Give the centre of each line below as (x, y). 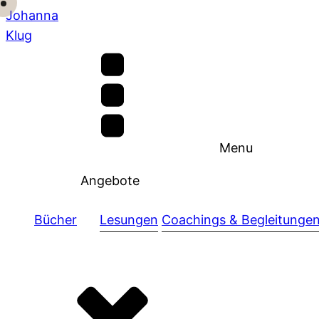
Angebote (110, 181)
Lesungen (129, 220)
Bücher (56, 220)
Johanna (32, 15)
